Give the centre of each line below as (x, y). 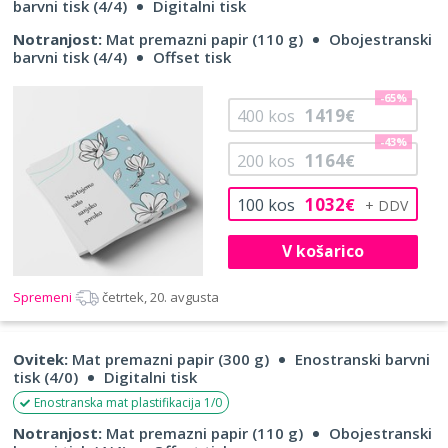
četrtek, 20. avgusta (160, 296)
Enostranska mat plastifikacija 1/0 (128, 402)
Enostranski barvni (362, 358)
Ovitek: (40, 358)
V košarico (322, 251)
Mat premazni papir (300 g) (168, 358)
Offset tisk (192, 56)
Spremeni (44, 296)
